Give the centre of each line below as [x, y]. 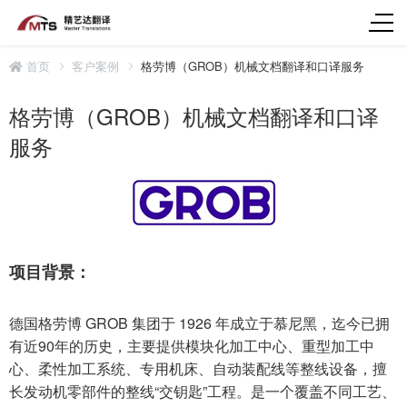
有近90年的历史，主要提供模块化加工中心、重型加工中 [192, 346]
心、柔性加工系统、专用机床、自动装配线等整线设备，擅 [198, 369]
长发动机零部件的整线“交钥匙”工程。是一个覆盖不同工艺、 [203, 392]
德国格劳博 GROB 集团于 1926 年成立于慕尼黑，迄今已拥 [199, 323]
